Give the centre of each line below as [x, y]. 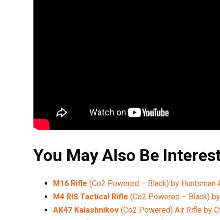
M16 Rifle [71, 183]
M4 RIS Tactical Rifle [92, 196]
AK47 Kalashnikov [86, 210]
